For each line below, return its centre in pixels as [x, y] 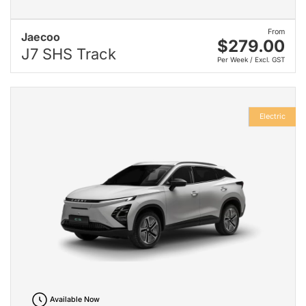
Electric [273, 116]
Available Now [74, 300]
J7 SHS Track [69, 54]
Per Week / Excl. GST [251, 59]
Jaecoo [41, 37]
